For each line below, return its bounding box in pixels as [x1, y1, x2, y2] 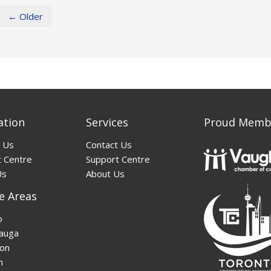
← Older [7, 10, 43, 23]
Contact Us [85, 138, 132, 151]
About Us [85, 167, 125, 180]
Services [85, 114, 128, 129]
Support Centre [85, 152, 150, 165]
